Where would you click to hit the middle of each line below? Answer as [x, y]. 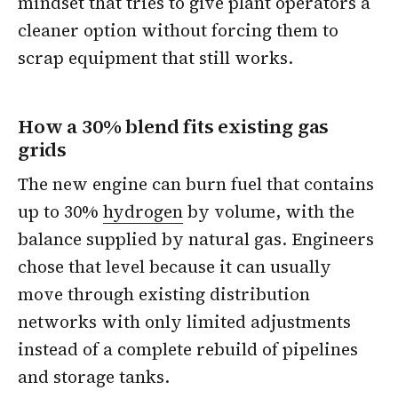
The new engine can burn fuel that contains [196, 184]
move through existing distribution [164, 295]
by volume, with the [269, 212]
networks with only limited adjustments [184, 322]
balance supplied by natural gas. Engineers [196, 239]
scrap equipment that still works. [155, 57]
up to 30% [60, 212]
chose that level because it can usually [175, 267]
